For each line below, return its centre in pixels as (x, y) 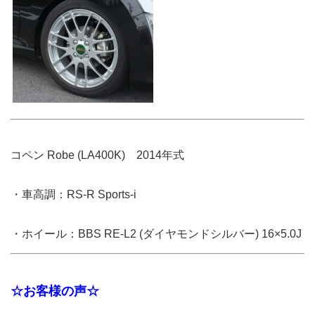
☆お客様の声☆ (55, 291)
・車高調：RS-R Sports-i (73, 194)
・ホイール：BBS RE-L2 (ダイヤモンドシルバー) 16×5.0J (156, 233)
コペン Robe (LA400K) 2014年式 (97, 155)
